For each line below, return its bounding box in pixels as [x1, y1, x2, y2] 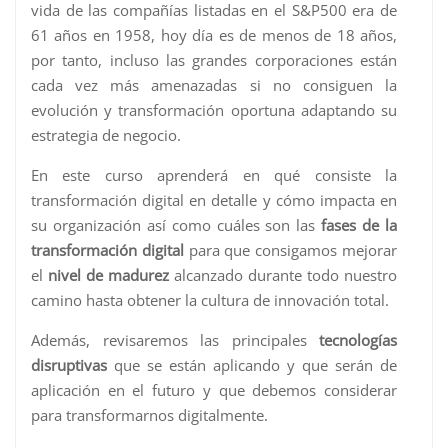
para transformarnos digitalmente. [31, 405, 268, 426]
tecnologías [319, 330, 397, 351]
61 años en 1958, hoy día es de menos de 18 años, [31, 25, 397, 46]
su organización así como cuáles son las [31, 215, 322, 236]
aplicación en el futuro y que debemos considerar [31, 380, 397, 401]
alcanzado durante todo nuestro [169, 265, 397, 286]
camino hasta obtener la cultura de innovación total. [31, 290, 389, 311]
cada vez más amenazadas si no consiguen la [31, 75, 397, 96]
